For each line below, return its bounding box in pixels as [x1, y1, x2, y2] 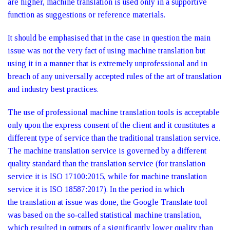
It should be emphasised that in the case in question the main [8, 33, 210, 42]
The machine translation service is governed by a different [8, 146, 206, 155]
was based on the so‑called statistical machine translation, [8, 210, 202, 219]
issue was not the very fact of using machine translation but [8, 46, 205, 55]
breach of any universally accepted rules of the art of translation [8, 72, 221, 81]
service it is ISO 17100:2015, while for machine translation [8, 172, 207, 181]
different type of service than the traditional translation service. [8, 133, 220, 142]
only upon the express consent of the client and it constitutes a [8, 121, 215, 129]
